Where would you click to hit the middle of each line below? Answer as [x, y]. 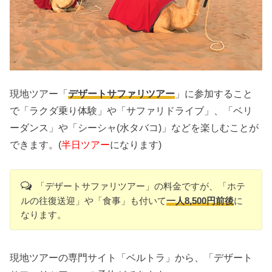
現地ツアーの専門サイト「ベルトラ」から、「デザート [131, 257]
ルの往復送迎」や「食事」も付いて [94, 201]
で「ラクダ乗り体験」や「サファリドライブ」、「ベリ [131, 111]
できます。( [36, 145]
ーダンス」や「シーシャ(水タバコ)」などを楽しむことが [134, 128]
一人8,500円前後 [200, 201]
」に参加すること [214, 94]
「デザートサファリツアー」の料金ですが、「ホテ [140, 186]
